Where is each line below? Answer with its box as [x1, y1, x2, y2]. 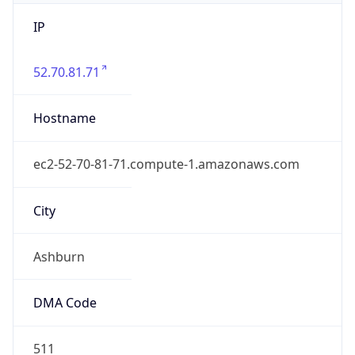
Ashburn [32, 247, 85, 265]
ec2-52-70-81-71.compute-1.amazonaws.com [32, 155, 300, 174]
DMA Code [32, 294, 97, 312]
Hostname [32, 109, 96, 128]
